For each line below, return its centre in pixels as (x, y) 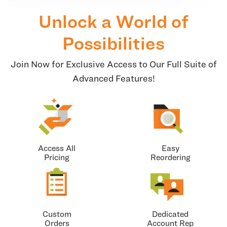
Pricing (57, 157)
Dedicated (170, 214)
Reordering (170, 157)
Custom (57, 214)
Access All (57, 148)
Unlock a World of (113, 21)
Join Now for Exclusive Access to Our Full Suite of (113, 64)
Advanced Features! (113, 79)
